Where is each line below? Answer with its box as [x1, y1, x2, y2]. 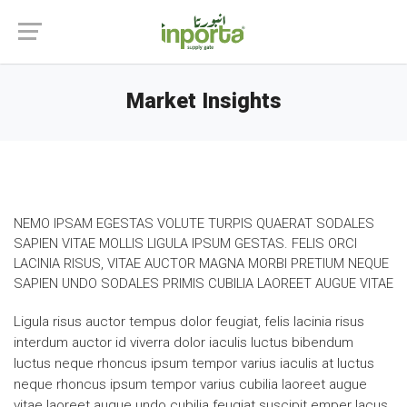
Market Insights [125, 89, 282, 114]
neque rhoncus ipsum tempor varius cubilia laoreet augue [14, 376, 367, 392]
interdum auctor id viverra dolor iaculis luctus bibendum [14, 334, 353, 351]
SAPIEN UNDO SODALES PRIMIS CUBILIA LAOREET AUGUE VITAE [14, 275, 393, 292]
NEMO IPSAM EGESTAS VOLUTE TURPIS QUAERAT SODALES [14, 215, 374, 232]
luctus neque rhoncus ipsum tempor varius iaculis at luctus [14, 355, 374, 372]
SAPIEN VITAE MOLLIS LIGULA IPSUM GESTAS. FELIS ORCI [14, 235, 357, 252]
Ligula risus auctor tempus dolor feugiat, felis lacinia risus [14, 313, 364, 330]
